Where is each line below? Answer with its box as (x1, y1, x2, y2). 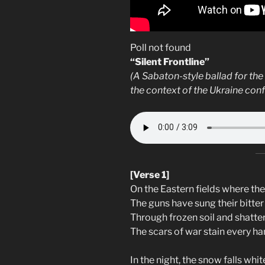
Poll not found (130, 41, 191, 53)
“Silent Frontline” (130, 56, 209, 67)
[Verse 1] (130, 169, 169, 180)
